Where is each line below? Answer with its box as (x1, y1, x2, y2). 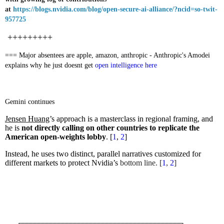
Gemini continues (5, 98, 54, 106)
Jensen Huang (5, 114, 49, 123)
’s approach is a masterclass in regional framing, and (49, 114, 213, 123)
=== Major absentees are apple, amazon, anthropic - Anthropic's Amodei (5, 51, 210, 59)
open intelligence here (95, 61, 157, 69)
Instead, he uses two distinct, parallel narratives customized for (5, 149, 201, 158)
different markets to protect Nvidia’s (5, 158, 118, 167)
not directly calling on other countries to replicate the (21, 123, 199, 132)
